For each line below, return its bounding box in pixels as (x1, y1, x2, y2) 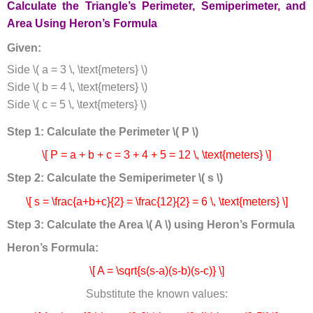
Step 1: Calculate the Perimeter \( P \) (6, 126, 198, 138)
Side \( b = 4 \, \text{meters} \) (6, 81, 147, 94)
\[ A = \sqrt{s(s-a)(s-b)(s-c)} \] (89, 264, 224, 277)
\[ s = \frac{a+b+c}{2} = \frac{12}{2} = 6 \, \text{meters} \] (25, 195, 288, 208)
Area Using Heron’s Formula (6, 17, 157, 29)
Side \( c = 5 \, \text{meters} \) (6, 99, 147, 111)
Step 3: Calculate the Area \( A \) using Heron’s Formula (6, 218, 295, 231)
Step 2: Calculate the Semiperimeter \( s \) (6, 172, 223, 184)
